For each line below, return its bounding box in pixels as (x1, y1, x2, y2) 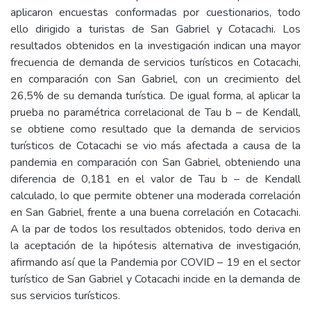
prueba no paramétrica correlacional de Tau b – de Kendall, (10, 105, 301, 120)
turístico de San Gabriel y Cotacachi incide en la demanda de (10, 271, 301, 287)
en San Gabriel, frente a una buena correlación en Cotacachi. (10, 205, 301, 220)
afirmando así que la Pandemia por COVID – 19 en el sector (10, 255, 301, 270)
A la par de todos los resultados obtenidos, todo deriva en (10, 221, 301, 237)
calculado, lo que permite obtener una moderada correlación (10, 188, 301, 203)
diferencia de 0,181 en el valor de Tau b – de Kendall (10, 171, 301, 187)
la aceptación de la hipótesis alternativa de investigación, (10, 238, 301, 253)
